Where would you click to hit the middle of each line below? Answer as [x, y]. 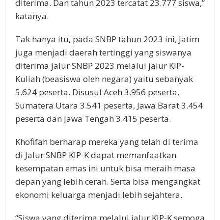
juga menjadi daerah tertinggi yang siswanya [103, 52]
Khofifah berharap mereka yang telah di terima [107, 141]
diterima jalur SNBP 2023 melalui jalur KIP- [100, 65]
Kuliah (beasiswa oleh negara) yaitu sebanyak [104, 79]
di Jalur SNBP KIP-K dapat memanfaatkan [96, 155]
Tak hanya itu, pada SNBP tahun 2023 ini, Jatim [107, 39]
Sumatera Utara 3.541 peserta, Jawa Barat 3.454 [109, 105]
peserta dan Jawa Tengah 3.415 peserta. [93, 118]
